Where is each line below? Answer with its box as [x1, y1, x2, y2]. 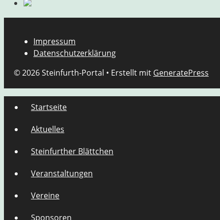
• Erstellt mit [104, 67, 153, 79]
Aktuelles [31, 124, 64, 135]
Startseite [31, 102, 67, 113]
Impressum [33, 36, 76, 47]
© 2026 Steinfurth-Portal [14, 67, 104, 79]
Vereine [31, 190, 59, 201]
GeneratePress [153, 67, 209, 79]
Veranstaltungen [31, 168, 93, 179]
